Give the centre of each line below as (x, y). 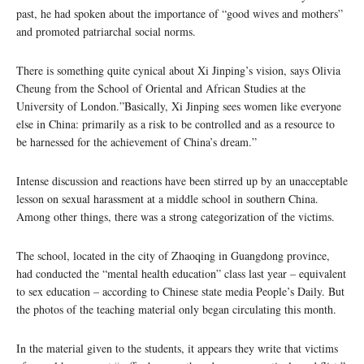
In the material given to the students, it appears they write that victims (177, 348)
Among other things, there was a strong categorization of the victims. (175, 216)
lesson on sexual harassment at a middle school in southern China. (167, 198)
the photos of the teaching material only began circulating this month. (176, 309)
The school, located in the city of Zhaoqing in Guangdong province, (173, 255)
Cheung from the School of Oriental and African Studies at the (161, 88)
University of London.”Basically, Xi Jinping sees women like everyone (179, 106)
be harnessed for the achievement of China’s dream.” (136, 141)
